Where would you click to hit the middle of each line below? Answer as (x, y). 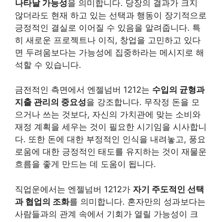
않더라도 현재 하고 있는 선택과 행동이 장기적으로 (111, 15)
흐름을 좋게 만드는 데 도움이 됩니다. (85, 164)
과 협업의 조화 (42, 201)
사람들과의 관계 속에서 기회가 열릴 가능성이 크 (107, 214)
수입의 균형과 (178, 90)
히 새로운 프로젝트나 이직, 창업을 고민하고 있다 (108, 40)
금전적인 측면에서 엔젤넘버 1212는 (83, 90)
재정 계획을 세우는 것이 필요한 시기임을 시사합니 (111, 127)
